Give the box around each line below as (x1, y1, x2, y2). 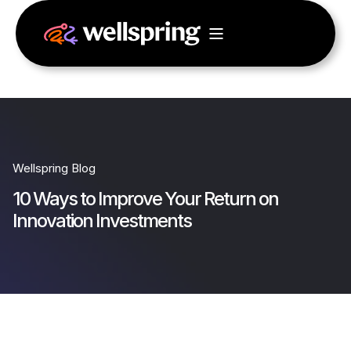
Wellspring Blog (13, 161, 96, 175)
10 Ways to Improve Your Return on (13, 187, 278, 210)
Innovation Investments (13, 209, 191, 232)
